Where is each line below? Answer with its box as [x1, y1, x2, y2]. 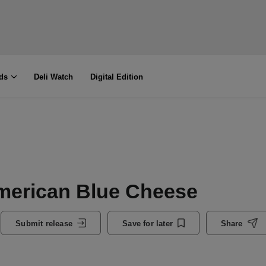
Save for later [122, 218, 173, 228]
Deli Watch [33, 72, 73, 81]
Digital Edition [90, 72, 143, 81]
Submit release [15, 218, 72, 228]
